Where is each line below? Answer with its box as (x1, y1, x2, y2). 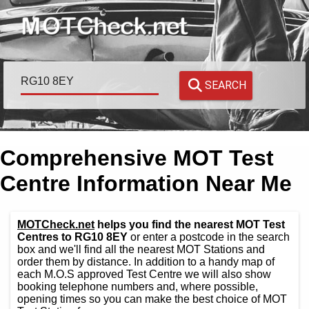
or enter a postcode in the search (128, 230, 290, 243)
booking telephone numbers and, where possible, (17, 280, 258, 292)
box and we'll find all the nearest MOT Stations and (17, 243, 265, 255)
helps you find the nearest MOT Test (94, 218, 285, 230)
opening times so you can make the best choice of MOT (17, 292, 287, 305)
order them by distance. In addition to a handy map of (17, 255, 275, 268)
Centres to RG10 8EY (17, 230, 128, 243)
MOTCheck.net (17, 218, 94, 230)
